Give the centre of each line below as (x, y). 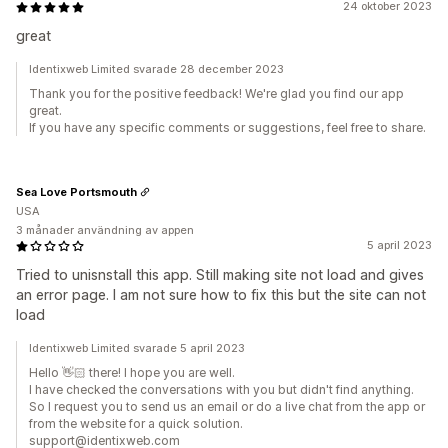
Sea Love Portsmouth (76, 191)
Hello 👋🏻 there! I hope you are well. (132, 372)
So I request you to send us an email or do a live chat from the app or (227, 406)
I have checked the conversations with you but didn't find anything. (221, 389)
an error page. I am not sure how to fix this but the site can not (221, 294)
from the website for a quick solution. (136, 423)
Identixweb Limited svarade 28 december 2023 (156, 69)
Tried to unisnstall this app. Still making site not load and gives (220, 274)
